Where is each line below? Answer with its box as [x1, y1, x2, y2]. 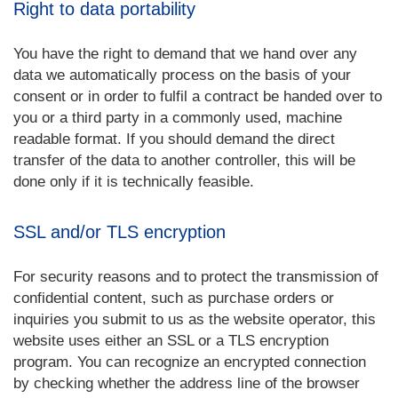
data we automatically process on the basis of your [13, 67, 351, 84]
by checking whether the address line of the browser [13, 375, 360, 392]
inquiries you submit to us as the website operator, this [13, 311, 376, 328]
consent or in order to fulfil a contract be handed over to [13, 88, 382, 105]
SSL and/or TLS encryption [13, 222, 226, 242]
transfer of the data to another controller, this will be [13, 152, 355, 169]
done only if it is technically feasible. [13, 173, 254, 190]
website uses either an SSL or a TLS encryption [13, 332, 329, 349]
